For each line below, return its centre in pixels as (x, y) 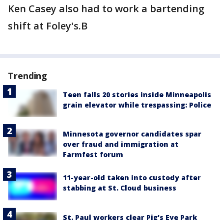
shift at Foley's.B (48, 26)
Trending (28, 76)
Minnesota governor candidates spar (132, 134)
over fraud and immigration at (121, 144)
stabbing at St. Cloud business (120, 188)
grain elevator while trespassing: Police (137, 105)
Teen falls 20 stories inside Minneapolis (137, 95)
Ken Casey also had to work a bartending (106, 9)
